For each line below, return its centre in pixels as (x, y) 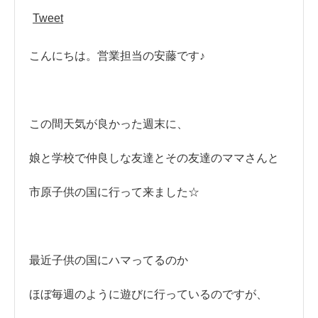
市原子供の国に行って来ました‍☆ (114, 192)
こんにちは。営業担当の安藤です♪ (117, 55)
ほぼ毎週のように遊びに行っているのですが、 (148, 294)
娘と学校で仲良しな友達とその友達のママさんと (154, 158)
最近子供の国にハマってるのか (109, 260)
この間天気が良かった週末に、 (109, 124)
